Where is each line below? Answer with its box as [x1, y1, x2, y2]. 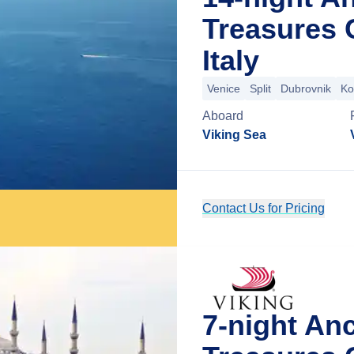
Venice [207, 82, 240, 95]
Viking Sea [202, 128, 266, 141]
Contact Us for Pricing [202, 201, 325, 215]
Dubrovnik [281, 82, 331, 95]
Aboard [202, 109, 243, 122]
